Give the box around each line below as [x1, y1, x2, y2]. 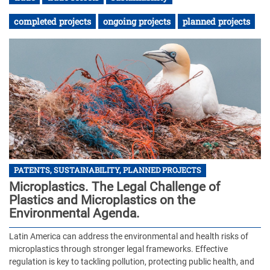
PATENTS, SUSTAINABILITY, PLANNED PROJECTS [14, 165, 201, 175]
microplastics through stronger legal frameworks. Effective [9, 244, 228, 255]
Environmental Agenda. [9, 206, 140, 221]
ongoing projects [103, 16, 171, 28]
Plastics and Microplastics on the [9, 192, 195, 207]
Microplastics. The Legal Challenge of [9, 179, 220, 194]
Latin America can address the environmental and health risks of [9, 231, 248, 242]
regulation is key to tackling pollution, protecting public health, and [9, 257, 254, 268]
